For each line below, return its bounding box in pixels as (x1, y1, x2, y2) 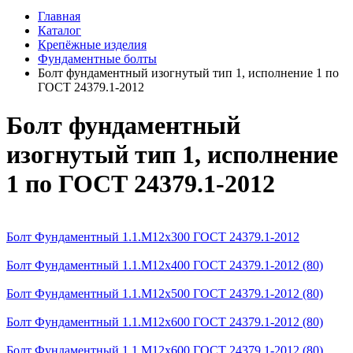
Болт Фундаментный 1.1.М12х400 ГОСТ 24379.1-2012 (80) (6, 258, 323, 272)
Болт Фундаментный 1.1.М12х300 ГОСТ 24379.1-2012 (6, 229, 299, 243)
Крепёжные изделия (38, 38, 147, 51)
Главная (38, 9, 80, 23)
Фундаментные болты (38, 52, 157, 65)
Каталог (38, 24, 81, 37)
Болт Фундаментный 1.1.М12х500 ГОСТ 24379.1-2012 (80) (6, 286, 323, 300)
